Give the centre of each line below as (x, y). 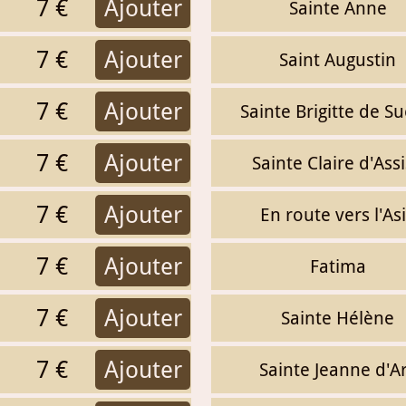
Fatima (338, 266)
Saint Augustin (338, 59)
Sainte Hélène (338, 318)
